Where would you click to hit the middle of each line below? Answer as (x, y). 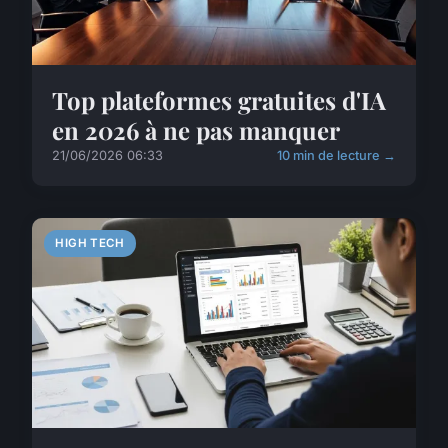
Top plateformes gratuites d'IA (219, 100)
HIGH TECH (90, 243)
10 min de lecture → (336, 156)
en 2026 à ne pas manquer (196, 130)
